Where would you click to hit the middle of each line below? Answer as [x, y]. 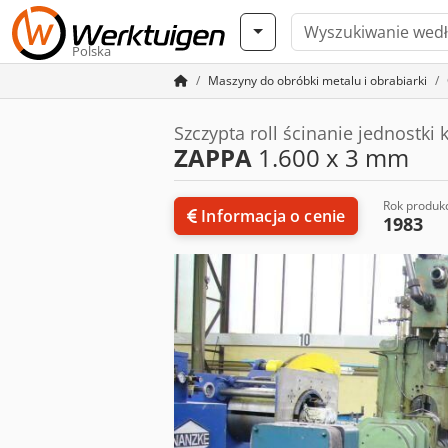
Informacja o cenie [273, 216]
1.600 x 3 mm [330, 157]
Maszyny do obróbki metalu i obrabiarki [317, 80]
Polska [91, 51]
